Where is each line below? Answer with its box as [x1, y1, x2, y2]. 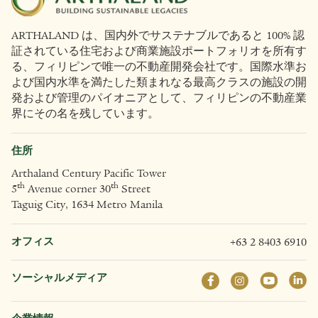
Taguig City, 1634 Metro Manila [11, 197, 163, 211]
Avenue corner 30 [25, 182, 111, 195]
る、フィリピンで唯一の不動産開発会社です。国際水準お [11, 60, 307, 73]
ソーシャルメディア [11, 270, 107, 284]
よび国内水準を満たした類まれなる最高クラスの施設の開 [11, 75, 307, 89]
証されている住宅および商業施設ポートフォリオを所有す [11, 44, 307, 57]
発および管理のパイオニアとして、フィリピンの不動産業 [11, 91, 307, 104]
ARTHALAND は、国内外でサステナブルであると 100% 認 [11, 28, 305, 42]
